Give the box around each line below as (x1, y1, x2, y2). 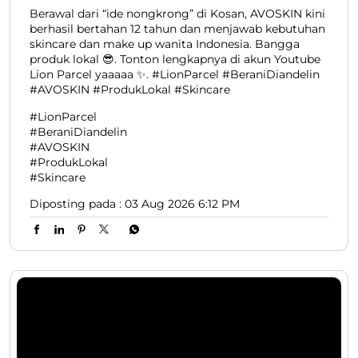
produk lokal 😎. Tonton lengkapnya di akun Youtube (30, 217, 320, 232)
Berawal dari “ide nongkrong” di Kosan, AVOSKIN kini (30, 171, 325, 186)
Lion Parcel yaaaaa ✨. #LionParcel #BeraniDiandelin (30, 232, 320, 247)
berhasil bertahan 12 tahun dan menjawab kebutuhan (30, 186, 325, 201)
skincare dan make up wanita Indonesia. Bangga (30, 201, 300, 217)
